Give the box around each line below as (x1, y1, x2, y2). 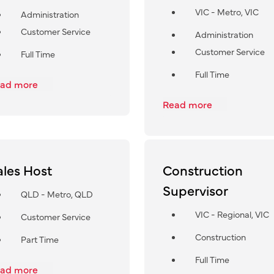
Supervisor (162, 180, 228, 200)
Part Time (21, 233, 59, 246)
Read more (162, 97, 215, 111)
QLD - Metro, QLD (21, 188, 93, 201)
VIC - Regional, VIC (194, 208, 269, 221)
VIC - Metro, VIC (194, 5, 259, 18)
